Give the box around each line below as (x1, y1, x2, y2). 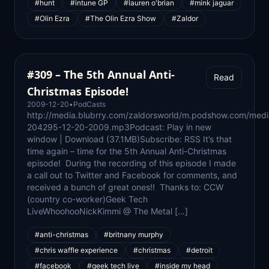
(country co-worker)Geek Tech (27, 194, 148, 204)
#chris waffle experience (35, 246, 118, 255)
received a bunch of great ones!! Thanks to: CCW (27, 182, 223, 192)
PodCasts (73, 100, 106, 109)
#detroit (186, 246, 213, 255)
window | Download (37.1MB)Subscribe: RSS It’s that (27, 134, 232, 144)
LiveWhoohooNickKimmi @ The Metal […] (27, 206, 188, 216)
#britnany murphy (104, 230, 163, 239)
